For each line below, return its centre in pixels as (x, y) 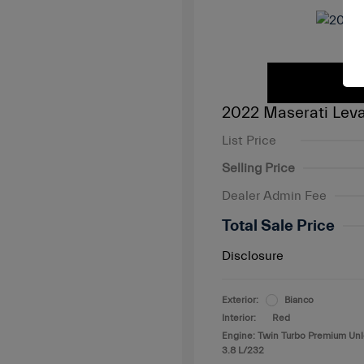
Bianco (299, 300)
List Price (249, 141)
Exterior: (240, 300)
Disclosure (253, 256)
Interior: (239, 318)
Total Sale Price (278, 225)
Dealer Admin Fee (274, 196)
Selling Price (258, 168)
